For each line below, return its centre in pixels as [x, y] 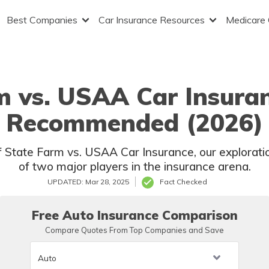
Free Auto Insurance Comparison [134, 215]
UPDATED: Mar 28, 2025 [88, 182]
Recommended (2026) [134, 122]
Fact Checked [183, 182]
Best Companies [42, 20]
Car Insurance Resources [151, 20]
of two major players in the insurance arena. [134, 166]
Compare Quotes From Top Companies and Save [134, 230]
